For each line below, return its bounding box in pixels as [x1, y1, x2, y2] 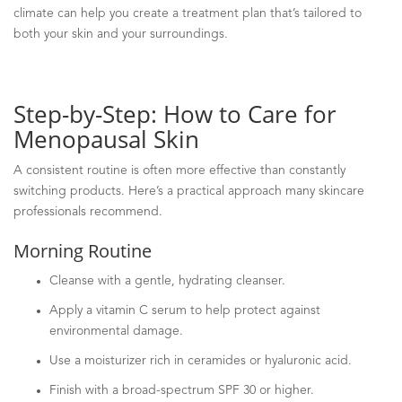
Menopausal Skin [13, 122, 199, 155]
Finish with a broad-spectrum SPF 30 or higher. [49, 383, 314, 397]
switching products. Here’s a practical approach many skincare [13, 184, 364, 197]
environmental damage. [49, 324, 183, 337]
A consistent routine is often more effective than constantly [13, 163, 345, 177]
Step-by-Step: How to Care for [13, 97, 336, 130]
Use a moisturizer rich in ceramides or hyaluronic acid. [49, 354, 352, 367]
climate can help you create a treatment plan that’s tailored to [13, 6, 362, 20]
